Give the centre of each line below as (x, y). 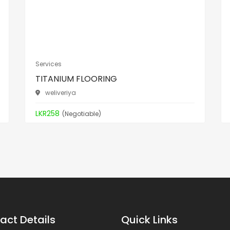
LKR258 (47, 114)
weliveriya (61, 93)
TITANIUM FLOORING (76, 79)
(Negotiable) (82, 113)
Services (49, 64)
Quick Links (149, 220)
